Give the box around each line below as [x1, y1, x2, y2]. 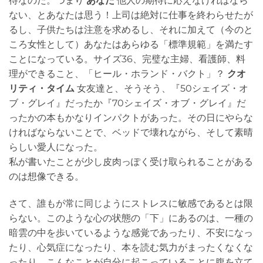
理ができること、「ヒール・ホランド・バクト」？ [9, 68, 227, 80]
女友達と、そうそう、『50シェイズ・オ [75, 83, 248, 95]
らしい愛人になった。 [9, 141, 103, 153]
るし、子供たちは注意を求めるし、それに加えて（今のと [9, 24, 253, 36]
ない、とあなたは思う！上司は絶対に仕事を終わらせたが [9, 9, 253, 21]
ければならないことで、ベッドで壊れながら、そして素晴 [9, 127, 253, 139]
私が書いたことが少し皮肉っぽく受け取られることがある [9, 156, 253, 168]
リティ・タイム [9, 83, 75, 95]
